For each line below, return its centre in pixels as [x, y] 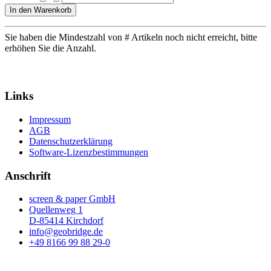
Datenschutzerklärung [71, 141]
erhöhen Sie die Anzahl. [51, 48]
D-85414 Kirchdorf [66, 221]
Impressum [50, 119]
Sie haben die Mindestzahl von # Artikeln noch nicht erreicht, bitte [131, 37]
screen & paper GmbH [72, 199]
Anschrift [28, 175]
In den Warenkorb [41, 10]
